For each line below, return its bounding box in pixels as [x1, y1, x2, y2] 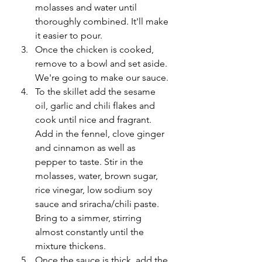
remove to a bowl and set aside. [35, 58, 170, 70]
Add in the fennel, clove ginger [35, 128, 167, 140]
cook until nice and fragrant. [35, 114, 154, 126]
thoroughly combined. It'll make [35, 16, 171, 27]
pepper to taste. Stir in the [35, 156, 146, 168]
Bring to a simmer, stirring [35, 212, 144, 224]
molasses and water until [35, 2, 139, 13]
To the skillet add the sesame [35, 86, 158, 98]
